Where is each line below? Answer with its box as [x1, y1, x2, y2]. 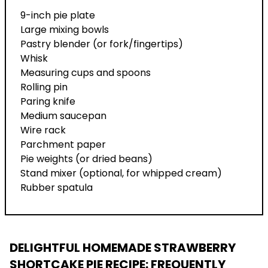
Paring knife [20, 95, 75, 109]
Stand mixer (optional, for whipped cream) [20, 166, 222, 181]
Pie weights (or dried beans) [20, 152, 153, 166]
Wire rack [20, 123, 66, 138]
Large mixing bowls [20, 23, 109, 37]
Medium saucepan [20, 109, 106, 123]
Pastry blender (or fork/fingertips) [20, 37, 183, 51]
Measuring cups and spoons [20, 66, 151, 80]
